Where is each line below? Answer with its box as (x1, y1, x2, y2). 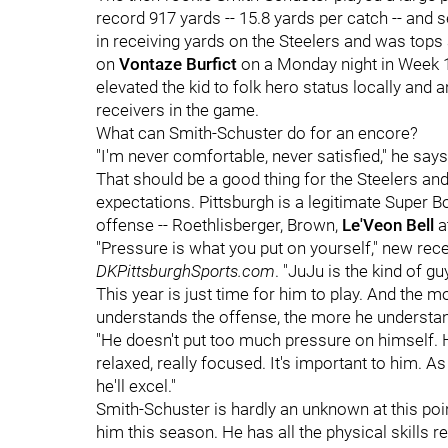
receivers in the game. (96, 100, 259, 120)
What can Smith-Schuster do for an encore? (96, 123, 418, 143)
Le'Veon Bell (342, 215, 438, 235)
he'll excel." (96, 376, 176, 396)
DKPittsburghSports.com (96, 261, 275, 281)
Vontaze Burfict (119, 54, 237, 74)
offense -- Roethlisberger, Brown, (96, 215, 342, 235)
